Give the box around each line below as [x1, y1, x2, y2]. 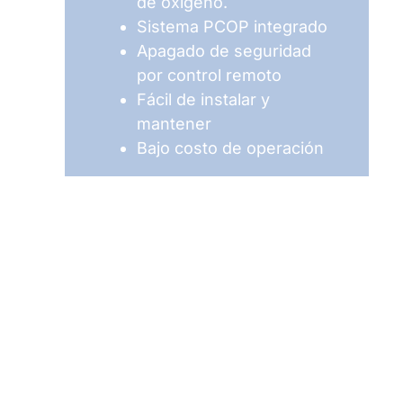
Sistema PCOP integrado [136, 16, 327, 36]
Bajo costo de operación [136, 138, 324, 157]
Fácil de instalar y [136, 89, 270, 109]
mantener [136, 113, 211, 133]
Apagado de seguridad [136, 40, 311, 60]
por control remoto [136, 65, 282, 85]
